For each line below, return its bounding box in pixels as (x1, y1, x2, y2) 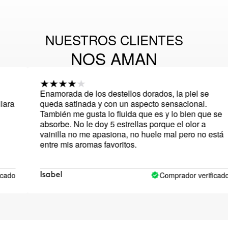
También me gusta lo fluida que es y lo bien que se (17, 108, 200, 120)
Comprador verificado (137, 169, 207, 180)
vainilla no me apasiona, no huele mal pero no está (17, 128, 202, 140)
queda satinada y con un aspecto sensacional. (17, 98, 185, 110)
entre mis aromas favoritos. (17, 138, 115, 151)
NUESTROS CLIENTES (45, 31, 183, 49)
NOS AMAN (71, 46, 157, 70)
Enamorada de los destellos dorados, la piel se (17, 88, 187, 100)
